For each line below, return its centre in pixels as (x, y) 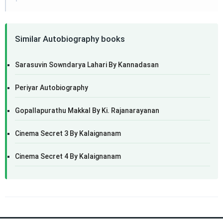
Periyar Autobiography (52, 88)
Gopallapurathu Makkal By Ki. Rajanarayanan (87, 111)
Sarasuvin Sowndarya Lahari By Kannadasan (87, 65)
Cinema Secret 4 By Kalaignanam (68, 156)
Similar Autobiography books (70, 39)
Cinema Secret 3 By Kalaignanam (68, 133)
